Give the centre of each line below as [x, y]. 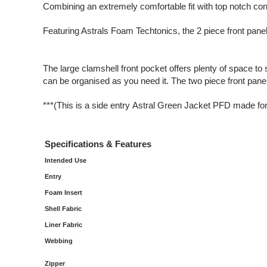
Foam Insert [63, 193]
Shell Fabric [63, 209]
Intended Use [66, 160]
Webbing [60, 241]
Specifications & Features [98, 144]
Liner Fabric [63, 225]
